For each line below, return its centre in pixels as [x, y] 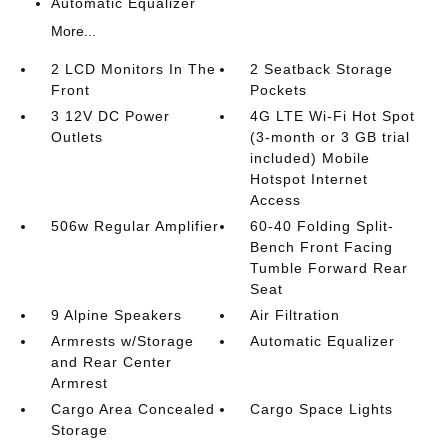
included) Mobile [310, 158]
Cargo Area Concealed [132, 409]
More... [73, 31]
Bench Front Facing [322, 247]
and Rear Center [111, 362]
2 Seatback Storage [322, 69]
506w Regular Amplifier [134, 226]
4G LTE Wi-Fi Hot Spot [333, 116]
